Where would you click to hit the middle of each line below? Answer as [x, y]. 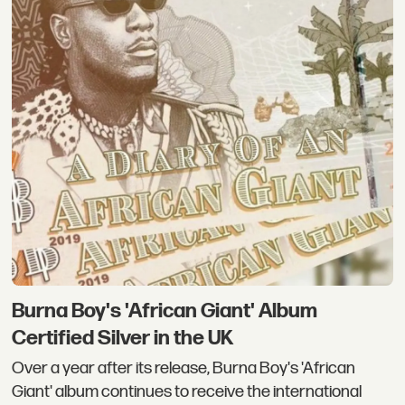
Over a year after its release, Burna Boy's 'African [184, 369]
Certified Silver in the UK [123, 338]
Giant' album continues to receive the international [187, 392]
